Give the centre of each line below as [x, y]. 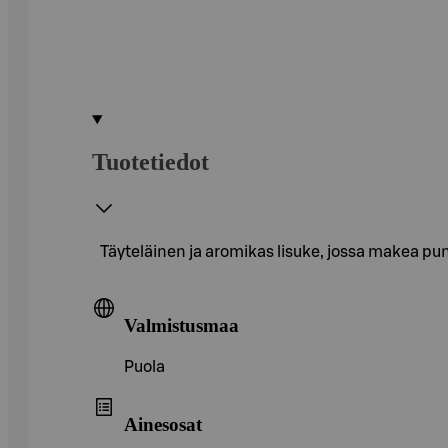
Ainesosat [163, 424]
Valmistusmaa [181, 325]
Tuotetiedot [150, 161]
